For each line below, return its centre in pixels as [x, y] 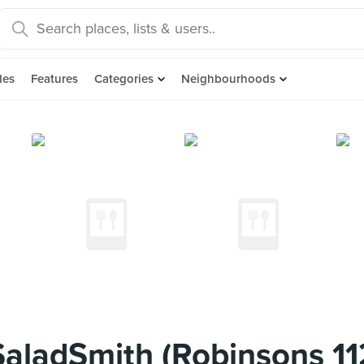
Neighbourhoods [228, 79]
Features [54, 79]
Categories [124, 79]
